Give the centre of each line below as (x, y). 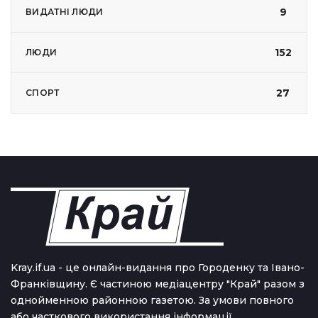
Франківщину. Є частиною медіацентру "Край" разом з (158, 284)
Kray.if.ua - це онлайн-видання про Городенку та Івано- (158, 268)
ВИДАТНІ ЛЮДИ (65, 12)
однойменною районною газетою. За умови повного (152, 301)
